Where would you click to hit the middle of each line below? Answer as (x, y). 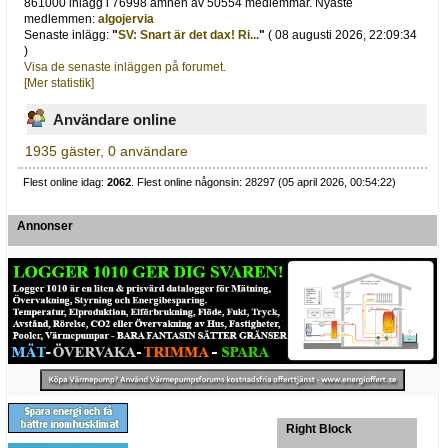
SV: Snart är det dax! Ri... (189, 35)
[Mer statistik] (59, 83)
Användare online (114, 119)
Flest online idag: (65, 181)
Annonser (45, 226)
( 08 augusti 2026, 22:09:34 (341, 35)
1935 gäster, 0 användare (106, 151)
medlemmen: (61, 19)
